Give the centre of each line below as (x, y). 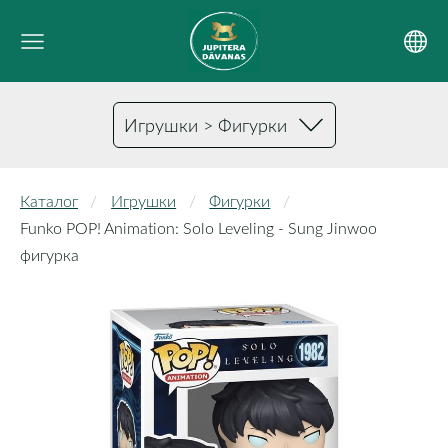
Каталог (49, 201)
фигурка (49, 255)
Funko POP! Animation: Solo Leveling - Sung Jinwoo (198, 228)
